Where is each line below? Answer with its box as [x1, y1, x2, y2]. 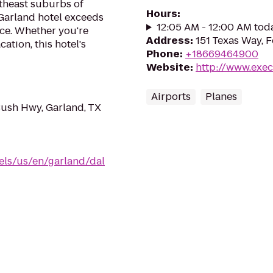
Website [146, 60, 190, 74]
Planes [205, 90, 237, 104]
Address [146, 34, 190, 48]
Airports [151, 90, 191, 104]
